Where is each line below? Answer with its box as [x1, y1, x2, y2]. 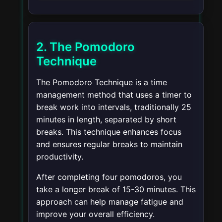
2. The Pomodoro [36, 40, 135, 55]
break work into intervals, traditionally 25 [36, 102, 191, 112]
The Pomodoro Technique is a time [36, 77, 167, 88]
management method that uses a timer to [36, 90, 192, 100]
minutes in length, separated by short [36, 114, 176, 125]
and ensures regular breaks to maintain [36, 139, 182, 150]
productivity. [36, 152, 83, 162]
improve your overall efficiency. [36, 209, 155, 220]
